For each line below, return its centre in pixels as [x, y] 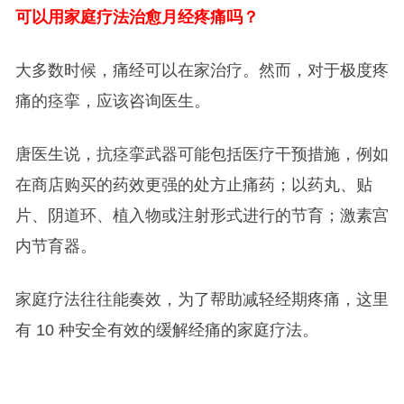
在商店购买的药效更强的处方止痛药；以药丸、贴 [193, 184]
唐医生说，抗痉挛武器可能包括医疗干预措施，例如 [202, 154]
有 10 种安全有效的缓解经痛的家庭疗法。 [166, 330]
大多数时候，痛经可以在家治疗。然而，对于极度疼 [202, 70]
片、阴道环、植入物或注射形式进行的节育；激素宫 [202, 215]
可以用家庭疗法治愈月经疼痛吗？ [137, 17]
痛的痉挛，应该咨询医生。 [112, 101]
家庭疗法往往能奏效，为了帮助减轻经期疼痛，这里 [202, 299]
